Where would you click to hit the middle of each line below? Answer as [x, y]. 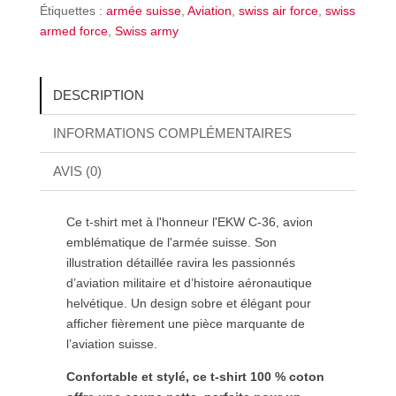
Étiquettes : [72, 10]
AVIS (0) [77, 171]
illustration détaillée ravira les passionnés [180, 262]
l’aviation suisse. [111, 343]
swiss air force [278, 10]
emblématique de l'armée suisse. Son [171, 242]
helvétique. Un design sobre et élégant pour [188, 303]
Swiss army [146, 30]
